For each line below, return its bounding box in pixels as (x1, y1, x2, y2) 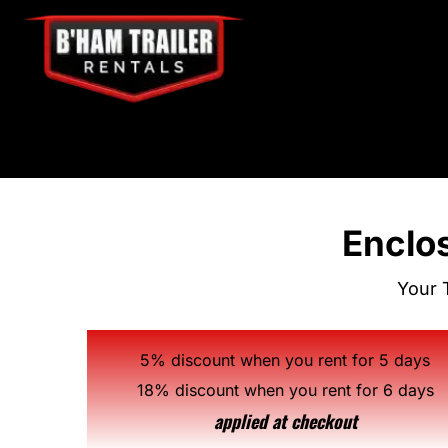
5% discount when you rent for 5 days (140, 350, 431, 370)
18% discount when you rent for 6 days (136, 380, 434, 400)
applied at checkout (213, 408, 357, 434)
